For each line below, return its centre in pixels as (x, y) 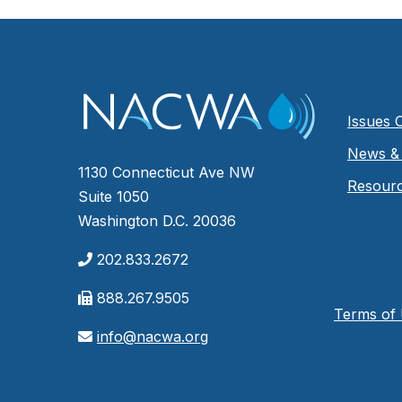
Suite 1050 (114, 197)
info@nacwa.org (153, 337)
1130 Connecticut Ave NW (166, 173)
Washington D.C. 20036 (157, 221)
